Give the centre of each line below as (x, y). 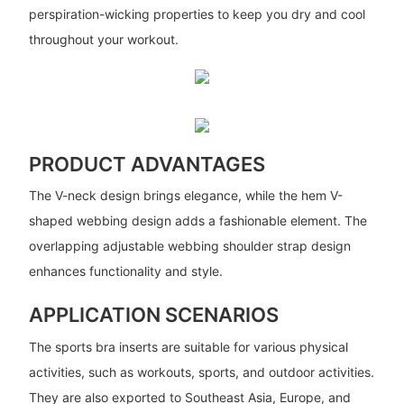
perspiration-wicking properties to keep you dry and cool (197, 14)
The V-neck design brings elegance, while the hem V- (185, 196)
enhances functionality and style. (125, 271)
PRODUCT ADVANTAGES (147, 164)
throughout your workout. (103, 39)
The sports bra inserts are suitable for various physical (188, 346)
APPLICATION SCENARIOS (153, 315)
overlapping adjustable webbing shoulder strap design (189, 246)
